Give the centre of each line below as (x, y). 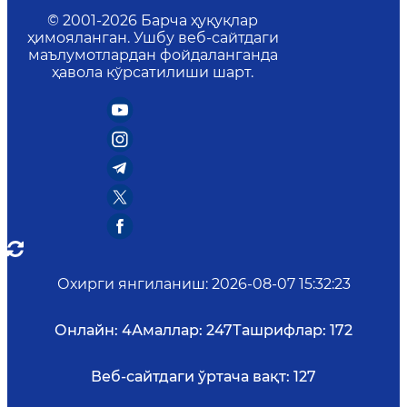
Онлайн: (86, 330)
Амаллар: (167, 330)
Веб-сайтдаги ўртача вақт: (190, 376)
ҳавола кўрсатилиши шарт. (153, 72)
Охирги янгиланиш (131, 283)
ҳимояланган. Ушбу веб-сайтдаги (153, 37)
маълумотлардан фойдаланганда (153, 55)
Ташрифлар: (279, 330)
